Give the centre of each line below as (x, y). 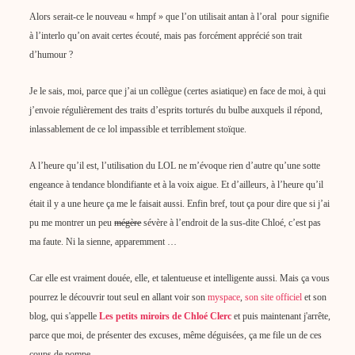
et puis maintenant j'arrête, (281, 316)
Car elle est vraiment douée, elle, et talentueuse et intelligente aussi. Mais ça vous (180, 278)
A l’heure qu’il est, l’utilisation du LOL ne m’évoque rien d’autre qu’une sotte (175, 166)
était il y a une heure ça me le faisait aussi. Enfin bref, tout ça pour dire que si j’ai (180, 204)
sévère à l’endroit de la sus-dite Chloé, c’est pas (231, 223)
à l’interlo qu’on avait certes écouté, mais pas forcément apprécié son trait (166, 36)
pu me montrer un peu (72, 223)
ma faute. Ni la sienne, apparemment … (103, 242)
